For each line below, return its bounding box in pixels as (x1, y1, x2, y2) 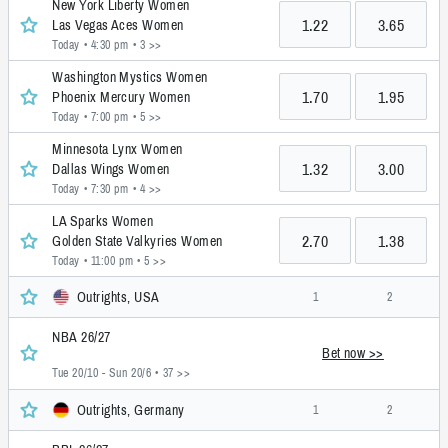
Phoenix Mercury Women (52, 88, 191, 107)
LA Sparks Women (52, 212, 154, 231)
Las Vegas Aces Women (52, 16, 184, 35)
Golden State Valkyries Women (52, 232, 223, 251)
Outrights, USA (77, 288, 160, 307)
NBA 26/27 (52, 327, 111, 346)
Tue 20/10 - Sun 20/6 (52, 364, 152, 381)
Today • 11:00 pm (52, 253, 134, 270)
